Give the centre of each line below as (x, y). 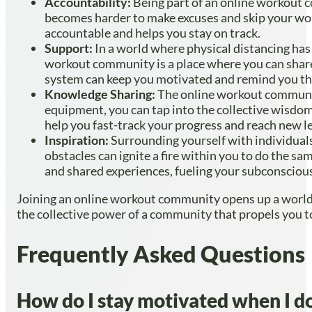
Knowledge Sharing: (100, 94)
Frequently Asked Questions (161, 253)
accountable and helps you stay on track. (153, 33)
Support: (69, 48)
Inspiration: (77, 140)
